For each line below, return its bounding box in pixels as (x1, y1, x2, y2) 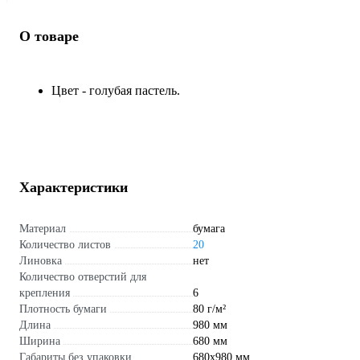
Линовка (19, 254, 62, 267)
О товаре (19, 27, 79, 44)
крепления (19, 286, 70, 299)
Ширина (19, 334, 60, 347)
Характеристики (19, 178, 128, 195)
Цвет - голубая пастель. (51, 83, 180, 97)
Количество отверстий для (19, 270, 146, 283)
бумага (193, 222, 225, 235)
